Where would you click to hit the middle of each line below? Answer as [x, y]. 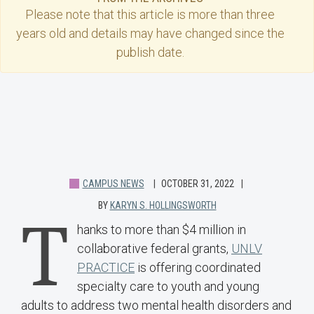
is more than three [224, 15]
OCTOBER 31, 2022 [197, 184]
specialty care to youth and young [168, 287]
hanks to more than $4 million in [162, 230]
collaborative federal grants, [154, 249]
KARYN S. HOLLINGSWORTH [163, 206]
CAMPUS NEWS [113, 184]
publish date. [150, 53]
